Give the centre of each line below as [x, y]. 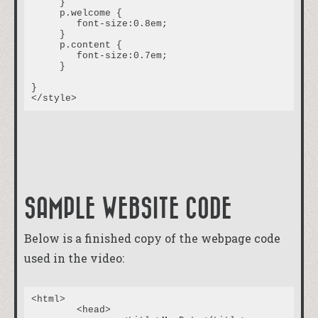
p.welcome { [77, 13]
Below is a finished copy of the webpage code [152, 238]
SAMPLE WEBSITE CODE [128, 208]
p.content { [77, 45]
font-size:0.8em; [54, 23]
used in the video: [74, 258]
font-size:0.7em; [54, 55]
